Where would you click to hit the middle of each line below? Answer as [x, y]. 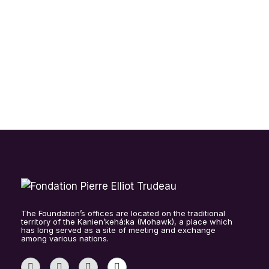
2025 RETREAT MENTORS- [122, 59]
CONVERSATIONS [98, 89]
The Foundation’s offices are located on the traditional [123, 213]
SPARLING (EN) [91, 10]
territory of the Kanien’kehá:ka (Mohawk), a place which [127, 222]
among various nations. [65, 239]
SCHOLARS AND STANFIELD [128, 74]
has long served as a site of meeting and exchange [118, 230]
